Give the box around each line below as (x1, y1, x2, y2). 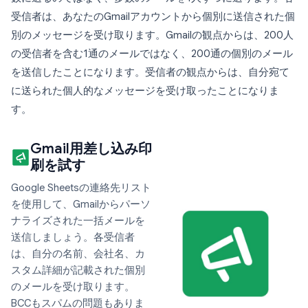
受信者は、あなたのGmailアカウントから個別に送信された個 (11, 10, 295, 23)
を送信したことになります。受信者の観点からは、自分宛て (11, 66, 289, 79)
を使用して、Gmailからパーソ (11, 198, 151, 211)
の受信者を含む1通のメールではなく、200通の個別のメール (11, 47, 293, 60)
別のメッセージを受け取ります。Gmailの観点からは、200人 (11, 29, 294, 42)
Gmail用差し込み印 (30, 140, 152, 158)
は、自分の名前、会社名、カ (11, 247, 145, 261)
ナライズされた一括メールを (11, 214, 145, 228)
